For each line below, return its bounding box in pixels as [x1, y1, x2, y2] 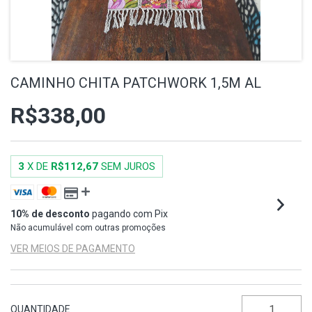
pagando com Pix [90, 208, 168, 219]
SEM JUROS [101, 160, 155, 173]
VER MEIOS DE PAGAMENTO [10, 243, 135, 254]
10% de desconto [10, 208, 90, 219]
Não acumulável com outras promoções [10, 223, 166, 233]
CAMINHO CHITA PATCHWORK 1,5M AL [10, 75, 261, 91]
